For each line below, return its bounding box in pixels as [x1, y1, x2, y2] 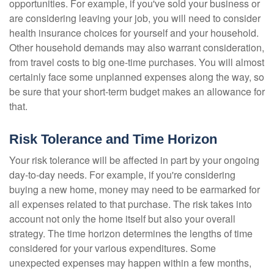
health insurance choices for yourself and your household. [9, 25, 259, 40]
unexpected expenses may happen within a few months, [9, 255, 251, 270]
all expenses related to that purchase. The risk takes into [9, 196, 252, 211]
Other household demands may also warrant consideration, [9, 40, 264, 54]
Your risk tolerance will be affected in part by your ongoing [9, 152, 259, 167]
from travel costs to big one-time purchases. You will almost [9, 54, 264, 69]
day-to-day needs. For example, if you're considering [9, 167, 235, 182]
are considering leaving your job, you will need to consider [9, 10, 261, 25]
